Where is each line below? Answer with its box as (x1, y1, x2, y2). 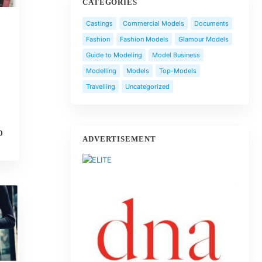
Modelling (85, 67, 116, 75)
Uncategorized (125, 82, 170, 91)
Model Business (151, 51, 200, 59)
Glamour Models (178, 35, 229, 43)
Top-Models (158, 67, 196, 75)
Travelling (85, 82, 115, 91)
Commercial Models (122, 19, 184, 27)
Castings (85, 19, 113, 27)
